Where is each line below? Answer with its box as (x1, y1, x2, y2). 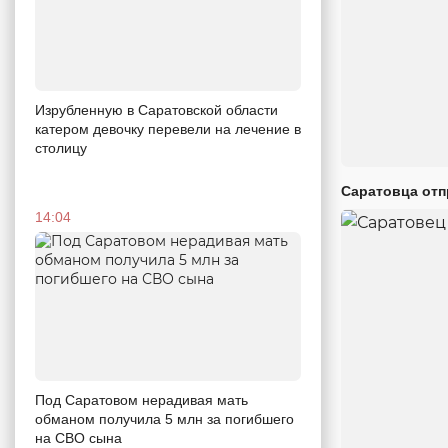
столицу (35, 139, 87, 156)
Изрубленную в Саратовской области (35, 101, 278, 118)
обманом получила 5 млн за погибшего (35, 411, 294, 428)
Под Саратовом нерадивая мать (35, 392, 248, 409)
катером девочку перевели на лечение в (35, 120, 301, 137)
